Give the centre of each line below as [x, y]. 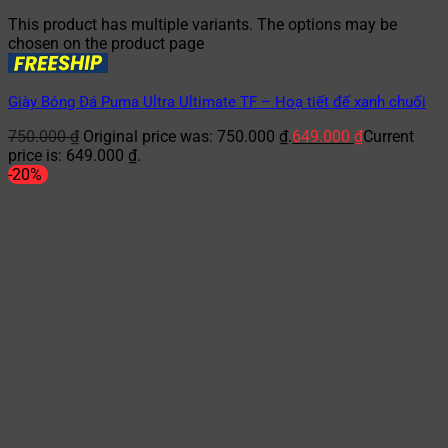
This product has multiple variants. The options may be [202, 25]
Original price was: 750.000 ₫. [187, 137]
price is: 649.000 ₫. [74, 156]
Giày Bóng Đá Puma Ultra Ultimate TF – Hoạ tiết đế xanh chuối [217, 102]
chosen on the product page [106, 44]
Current [388, 137]
